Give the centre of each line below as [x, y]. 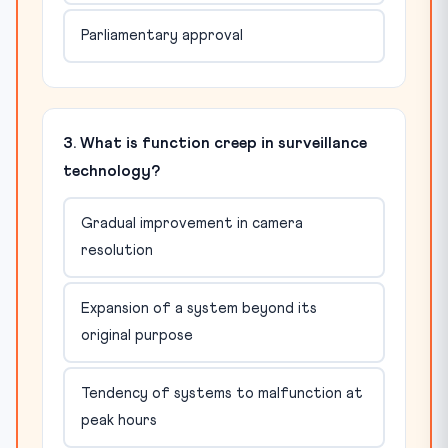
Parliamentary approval [161, 36]
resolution [116, 251]
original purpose [136, 336]
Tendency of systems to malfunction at [221, 394]
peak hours [118, 421]
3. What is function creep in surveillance [215, 142]
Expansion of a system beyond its [198, 309]
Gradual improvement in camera [191, 224]
